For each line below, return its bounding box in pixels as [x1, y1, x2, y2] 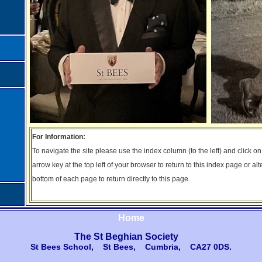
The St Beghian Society [74, 232, 178, 242]
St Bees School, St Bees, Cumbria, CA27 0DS [30, 242, 229, 251]
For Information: [32, 133, 85, 141]
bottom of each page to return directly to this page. [32, 175, 190, 183]
